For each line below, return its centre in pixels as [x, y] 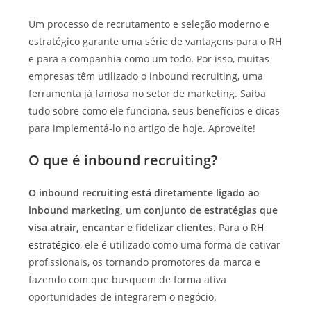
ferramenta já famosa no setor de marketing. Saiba [148, 94]
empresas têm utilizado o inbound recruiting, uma [146, 76]
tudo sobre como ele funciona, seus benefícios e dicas [154, 111]
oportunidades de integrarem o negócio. [123, 297]
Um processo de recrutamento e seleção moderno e [149, 24]
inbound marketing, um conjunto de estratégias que [153, 210]
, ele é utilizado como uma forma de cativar [180, 245]
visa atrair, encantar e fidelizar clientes [121, 228]
